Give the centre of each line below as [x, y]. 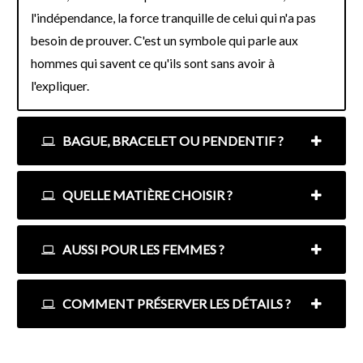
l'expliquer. [60, 86]
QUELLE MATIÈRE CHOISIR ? [146, 195]
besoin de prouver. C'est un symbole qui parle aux [164, 41]
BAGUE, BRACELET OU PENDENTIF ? [172, 141]
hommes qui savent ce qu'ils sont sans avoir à [153, 64]
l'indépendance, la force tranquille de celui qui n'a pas [173, 18]
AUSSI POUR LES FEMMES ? [142, 250]
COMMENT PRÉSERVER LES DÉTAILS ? [175, 304]
